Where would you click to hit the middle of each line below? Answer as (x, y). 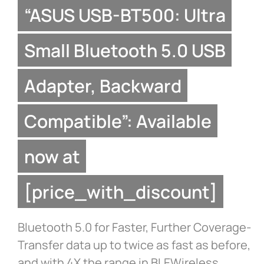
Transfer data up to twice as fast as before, (134, 245)
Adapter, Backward (103, 85)
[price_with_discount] (121, 192)
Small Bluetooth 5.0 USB (125, 50)
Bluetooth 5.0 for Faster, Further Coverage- (134, 227)
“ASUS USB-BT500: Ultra (125, 15)
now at (52, 156)
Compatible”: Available (118, 121)
